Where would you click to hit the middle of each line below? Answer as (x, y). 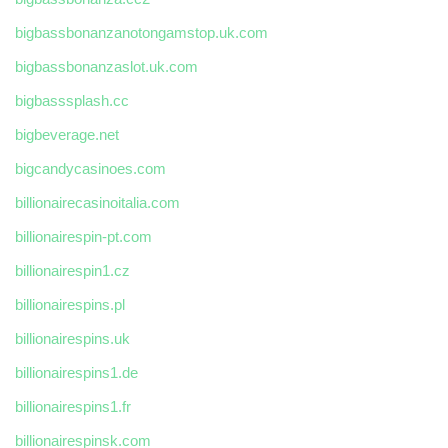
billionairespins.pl (70, 305)
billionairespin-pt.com (83, 237)
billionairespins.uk (72, 339)
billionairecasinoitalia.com (97, 203)
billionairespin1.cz (72, 271)
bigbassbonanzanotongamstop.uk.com (141, 33)
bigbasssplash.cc (72, 101)
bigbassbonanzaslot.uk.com (106, 67)
